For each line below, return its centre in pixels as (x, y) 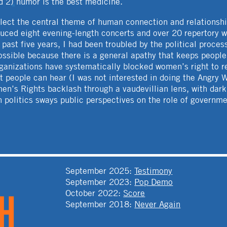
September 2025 (98, 171)
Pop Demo (154, 182)
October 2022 (92, 193)
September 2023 (98, 182)
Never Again (158, 204)
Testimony (154, 171)
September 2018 (98, 204)
